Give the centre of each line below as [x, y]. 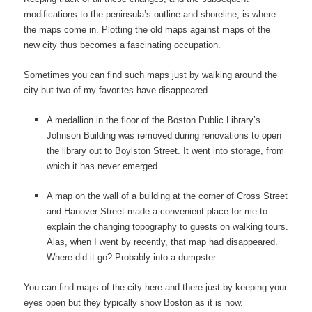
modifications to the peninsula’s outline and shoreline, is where [150, 14]
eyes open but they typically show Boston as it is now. [134, 303]
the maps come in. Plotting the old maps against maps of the [147, 29]
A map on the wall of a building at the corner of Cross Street [167, 196]
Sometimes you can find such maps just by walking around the [151, 75]
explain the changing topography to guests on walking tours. [167, 226]
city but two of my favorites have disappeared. [117, 90]
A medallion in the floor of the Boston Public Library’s [153, 120]
